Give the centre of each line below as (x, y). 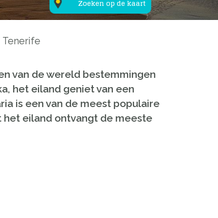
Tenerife (21, 41)
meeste (134, 118)
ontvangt (76, 118)
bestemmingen (119, 74)
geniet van (88, 89)
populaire (136, 103)
